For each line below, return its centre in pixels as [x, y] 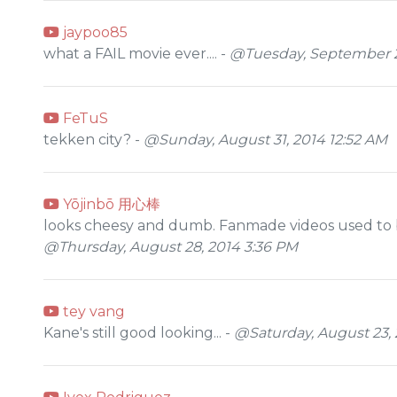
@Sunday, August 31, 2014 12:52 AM [265, 139]
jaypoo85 [93, 32]
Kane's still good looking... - [139, 332]
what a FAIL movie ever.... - [136, 53]
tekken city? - [93, 139]
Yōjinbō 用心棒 [110, 204]
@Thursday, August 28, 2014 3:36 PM [171, 246]
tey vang [92, 311]
